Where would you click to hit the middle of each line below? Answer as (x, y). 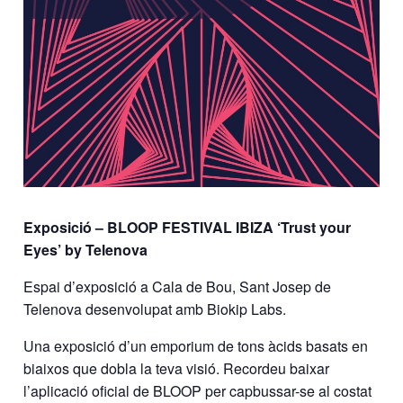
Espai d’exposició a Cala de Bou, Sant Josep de (178, 286)
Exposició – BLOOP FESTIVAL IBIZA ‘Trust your (188, 227)
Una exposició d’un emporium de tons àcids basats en (196, 345)
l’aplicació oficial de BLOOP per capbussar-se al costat (198, 390)
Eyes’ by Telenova (86, 249)
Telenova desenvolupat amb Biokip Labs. (155, 309)
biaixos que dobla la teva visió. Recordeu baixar (177, 368)
